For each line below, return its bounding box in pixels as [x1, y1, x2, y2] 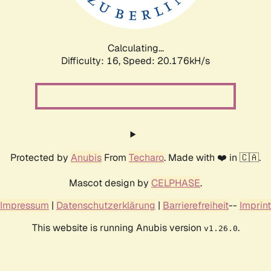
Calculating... [107, 41, 164, 54]
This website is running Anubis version [31, 221, 204, 234]
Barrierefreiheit [163, 198, 229, 212]
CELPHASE [151, 176, 200, 189]
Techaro [129, 151, 164, 164]
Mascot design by [69, 176, 151, 189]
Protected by [10, 151, 71, 164]
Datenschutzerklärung [56, 198, 155, 212]
